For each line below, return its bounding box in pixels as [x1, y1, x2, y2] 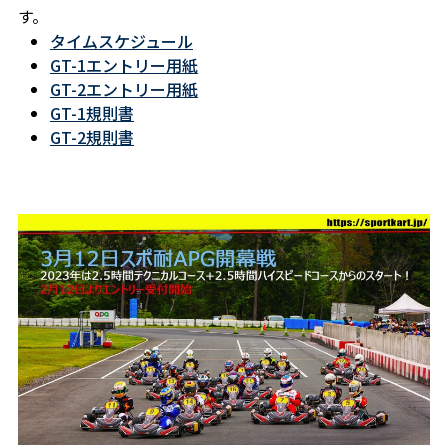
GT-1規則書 [50, 101, 134, 126]
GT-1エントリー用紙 [50, 53, 198, 78]
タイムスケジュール [50, 29, 193, 54]
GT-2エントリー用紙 [50, 77, 198, 102]
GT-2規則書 [50, 125, 134, 150]
